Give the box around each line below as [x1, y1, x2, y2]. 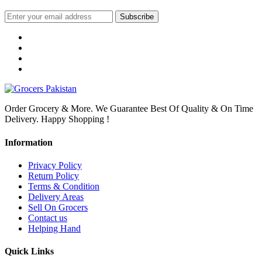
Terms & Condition [28, 181, 99, 191]
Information [5, 137, 53, 147]
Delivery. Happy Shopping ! [5, 114, 109, 125]
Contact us [28, 212, 67, 223]
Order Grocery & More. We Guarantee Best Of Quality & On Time [5, 104, 253, 114]
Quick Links [5, 246, 54, 257]
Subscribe [120, 12, 154, 22]
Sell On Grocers [28, 202, 88, 212]
